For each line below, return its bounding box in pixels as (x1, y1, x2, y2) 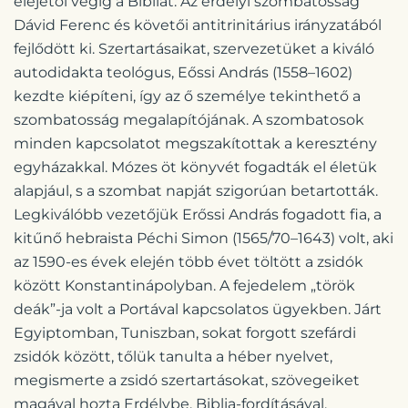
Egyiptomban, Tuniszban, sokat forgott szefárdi (14, 323, 356, 342)
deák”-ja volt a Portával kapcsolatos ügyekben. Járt (14, 300, 382, 318)
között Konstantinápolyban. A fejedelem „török (14, 276, 355, 294)
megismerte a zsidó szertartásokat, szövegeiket (14, 371, 360, 389)
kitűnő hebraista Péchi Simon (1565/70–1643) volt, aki (14, 229, 393, 247)
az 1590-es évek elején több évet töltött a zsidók (14, 252, 363, 270)
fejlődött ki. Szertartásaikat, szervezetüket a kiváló (14, 39, 374, 57)
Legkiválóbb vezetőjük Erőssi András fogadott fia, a (14, 205, 382, 223)
